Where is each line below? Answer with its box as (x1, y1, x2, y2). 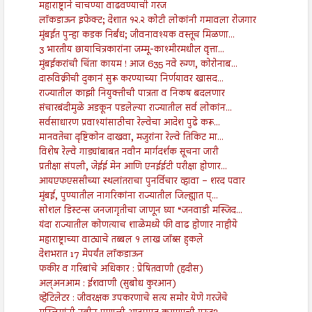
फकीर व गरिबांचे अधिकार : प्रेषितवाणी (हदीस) (38, 261, 203, 277)
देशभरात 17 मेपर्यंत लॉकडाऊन (38, 247, 143, 263)
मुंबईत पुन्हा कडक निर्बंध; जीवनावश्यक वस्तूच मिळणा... (38, 27, 235, 43)
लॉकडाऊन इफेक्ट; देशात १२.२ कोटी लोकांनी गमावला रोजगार (38, 13, 256, 29)
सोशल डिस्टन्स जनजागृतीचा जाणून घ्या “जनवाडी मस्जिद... (38, 203, 242, 219)
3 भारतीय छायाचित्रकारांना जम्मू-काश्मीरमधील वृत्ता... (38, 42, 224, 58)
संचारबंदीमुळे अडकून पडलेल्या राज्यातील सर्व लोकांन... (38, 100, 232, 116)
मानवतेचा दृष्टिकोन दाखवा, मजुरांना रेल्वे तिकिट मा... (38, 130, 224, 146)
